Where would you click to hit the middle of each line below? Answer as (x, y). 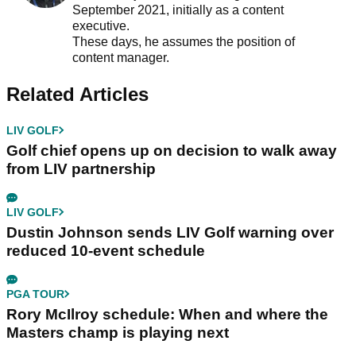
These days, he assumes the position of (183, 41)
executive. (102, 25)
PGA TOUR (35, 294)
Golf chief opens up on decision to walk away (172, 150)
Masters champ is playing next (118, 332)
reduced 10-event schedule (106, 250)
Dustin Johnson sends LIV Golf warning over (170, 232)
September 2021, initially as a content (178, 10)
